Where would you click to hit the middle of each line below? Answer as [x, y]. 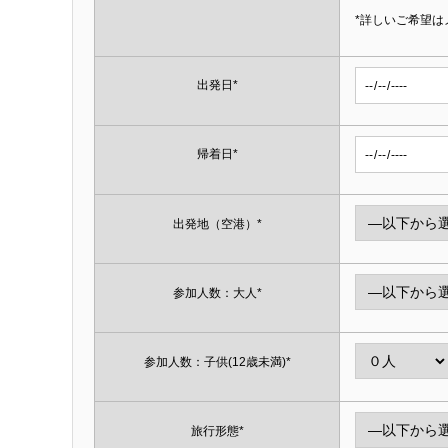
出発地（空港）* [217, 224]
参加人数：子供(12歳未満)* [217, 362]
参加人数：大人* [217, 293]
